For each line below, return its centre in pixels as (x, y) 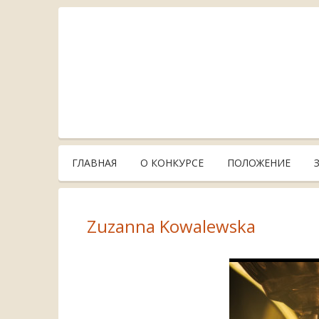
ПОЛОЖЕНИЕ (259, 163)
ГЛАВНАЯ (94, 163)
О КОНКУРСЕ (172, 163)
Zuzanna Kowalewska (171, 226)
